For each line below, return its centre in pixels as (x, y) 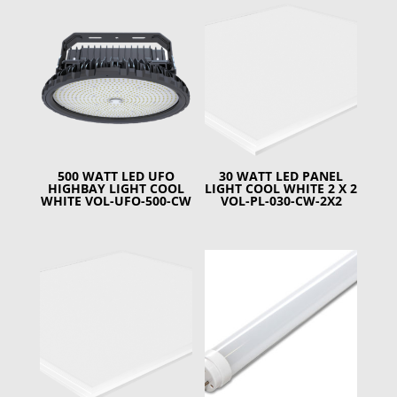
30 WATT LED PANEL (281, 176)
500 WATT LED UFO (116, 176)
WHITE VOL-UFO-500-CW (116, 201)
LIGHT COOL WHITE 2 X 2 (281, 189)
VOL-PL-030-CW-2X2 (281, 201)
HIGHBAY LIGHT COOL (116, 189)
